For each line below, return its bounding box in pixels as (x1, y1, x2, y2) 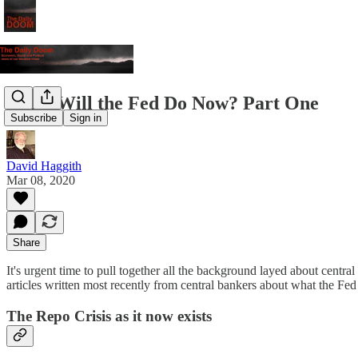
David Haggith (6, 158, 82, 173)
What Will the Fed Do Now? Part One (6, 92, 319, 113)
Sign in (70, 112, 101, 125)
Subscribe (10, 112, 57, 125)
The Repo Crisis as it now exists (6, 307, 212, 324)
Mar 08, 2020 (6, 173, 75, 187)
